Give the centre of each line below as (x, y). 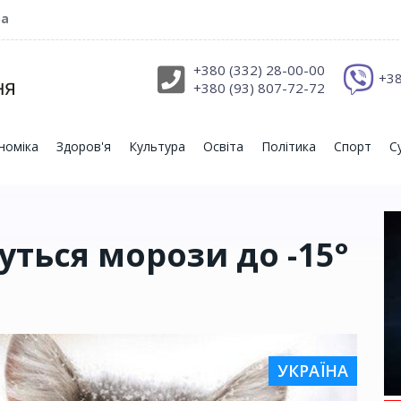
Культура (157, 147)
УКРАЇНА (313, 371)
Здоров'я (84, 147)
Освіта (223, 147)
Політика (289, 147)
